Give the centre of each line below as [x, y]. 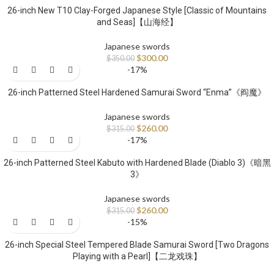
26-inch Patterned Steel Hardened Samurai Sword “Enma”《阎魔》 [137, 93]
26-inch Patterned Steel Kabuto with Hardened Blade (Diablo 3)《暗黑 [137, 163]
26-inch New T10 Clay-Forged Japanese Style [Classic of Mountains [137, 11]
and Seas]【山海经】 [137, 22]
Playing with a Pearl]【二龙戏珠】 [137, 257]
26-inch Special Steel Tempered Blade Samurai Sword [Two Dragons [137, 245]
